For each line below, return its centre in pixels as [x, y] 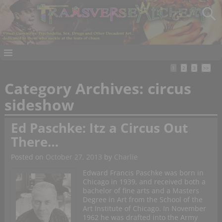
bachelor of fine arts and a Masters [141, 191]
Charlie [126, 157]
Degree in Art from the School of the [142, 200]
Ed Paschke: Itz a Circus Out [99, 128]
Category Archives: [76, 89]
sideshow [39, 105]
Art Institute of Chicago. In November [144, 209]
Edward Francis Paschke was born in [143, 173]
